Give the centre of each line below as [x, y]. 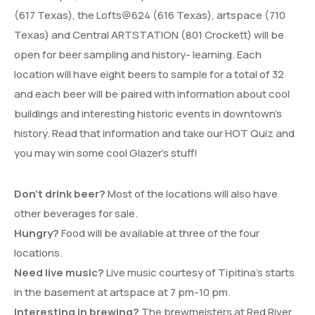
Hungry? [37, 233]
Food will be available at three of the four [159, 233]
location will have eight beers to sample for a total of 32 [149, 74]
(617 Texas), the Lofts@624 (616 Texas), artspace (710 [150, 15]
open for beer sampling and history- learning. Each [138, 54]
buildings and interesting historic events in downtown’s [148, 114]
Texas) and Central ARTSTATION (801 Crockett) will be [149, 35]
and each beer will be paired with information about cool [152, 94]
